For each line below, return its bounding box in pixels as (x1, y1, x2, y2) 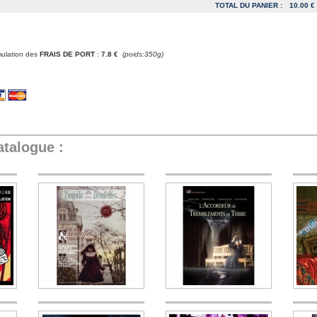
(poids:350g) (122, 50, 163, 58)
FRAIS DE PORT (40, 50, 95, 58)
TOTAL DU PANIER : (215, 1, 282, 9)
